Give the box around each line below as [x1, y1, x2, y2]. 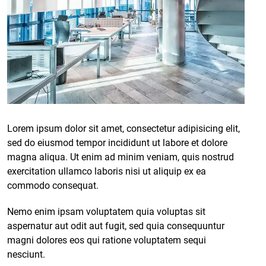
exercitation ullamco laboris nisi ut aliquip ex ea [7, 165, 206, 177]
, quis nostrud [178, 151, 234, 163]
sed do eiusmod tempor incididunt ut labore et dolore [7, 137, 227, 148]
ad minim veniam [104, 151, 178, 163]
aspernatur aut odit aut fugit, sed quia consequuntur [7, 220, 224, 232]
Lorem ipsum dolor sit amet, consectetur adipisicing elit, [7, 122, 240, 134]
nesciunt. [7, 248, 45, 260]
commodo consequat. [7, 179, 99, 191]
